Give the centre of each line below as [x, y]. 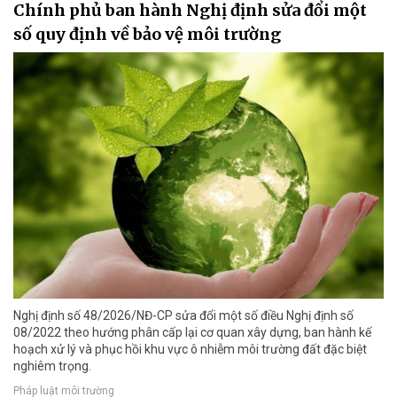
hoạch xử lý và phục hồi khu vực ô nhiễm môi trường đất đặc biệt [190, 350]
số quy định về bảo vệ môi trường [147, 34]
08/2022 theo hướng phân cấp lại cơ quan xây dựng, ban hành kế [192, 333]
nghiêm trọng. [52, 366]
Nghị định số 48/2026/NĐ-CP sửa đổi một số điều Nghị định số [183, 316]
